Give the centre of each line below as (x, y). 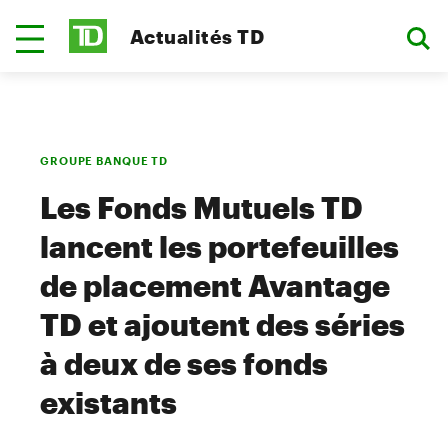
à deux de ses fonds (184, 363)
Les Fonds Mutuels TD (201, 207)
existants (108, 402)
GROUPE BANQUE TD (104, 160)
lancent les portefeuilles (219, 246)
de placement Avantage (215, 285)
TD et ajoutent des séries (222, 324)
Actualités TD (197, 36)
